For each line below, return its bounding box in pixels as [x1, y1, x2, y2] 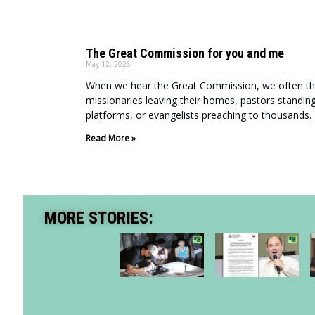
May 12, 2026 [86, 59, 131, 70]
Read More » [86, 132, 136, 145]
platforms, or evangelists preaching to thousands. [86, 108, 311, 122]
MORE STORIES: [44, 208, 154, 229]
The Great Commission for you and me [86, 46, 284, 61]
